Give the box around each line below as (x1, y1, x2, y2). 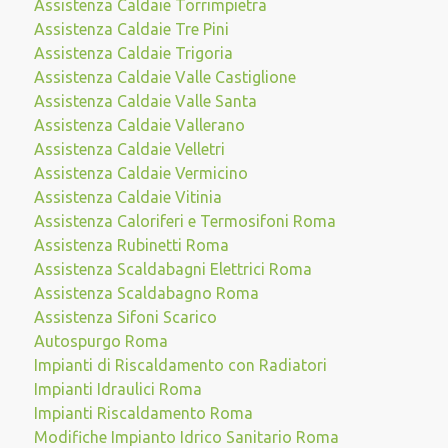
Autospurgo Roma (33, 332, 168, 350)
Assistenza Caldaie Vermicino (33, 164, 248, 182)
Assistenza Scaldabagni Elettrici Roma (33, 260, 312, 278)
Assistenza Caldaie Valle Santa (33, 92, 257, 110)
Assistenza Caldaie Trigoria (33, 44, 233, 62)
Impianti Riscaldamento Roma (33, 404, 253, 422)
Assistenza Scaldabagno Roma (33, 284, 259, 302)
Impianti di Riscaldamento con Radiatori (33, 356, 327, 374)
